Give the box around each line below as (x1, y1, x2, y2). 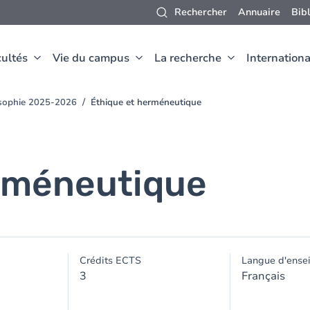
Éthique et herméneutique (91, 96, 201, 109)
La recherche (154, 51, 221, 66)
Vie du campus (53, 51, 129, 66)
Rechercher (174, 6, 227, 19)
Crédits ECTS (80, 254, 142, 267)
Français (241, 268, 285, 284)
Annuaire (238, 6, 280, 19)
